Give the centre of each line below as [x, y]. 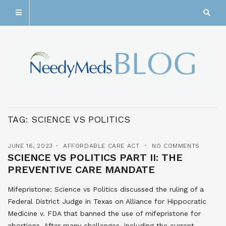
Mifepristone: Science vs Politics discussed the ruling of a [106, 189]
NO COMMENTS [176, 146]
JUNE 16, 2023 [30, 146]
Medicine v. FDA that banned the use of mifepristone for [104, 214]
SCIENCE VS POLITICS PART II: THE [95, 158]
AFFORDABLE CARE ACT [101, 146]
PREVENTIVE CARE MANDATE [81, 170]
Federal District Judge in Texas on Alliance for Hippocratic [107, 202]
